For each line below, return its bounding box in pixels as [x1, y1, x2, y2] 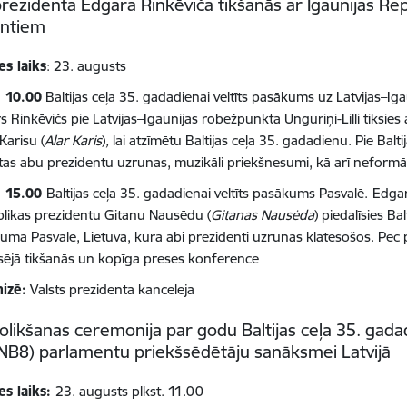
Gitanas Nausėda [211, 206, 315, 224]
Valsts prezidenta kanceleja [26, 281, 195, 299]
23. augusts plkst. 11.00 [55, 382, 204, 401]
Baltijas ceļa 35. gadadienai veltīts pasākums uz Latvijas [42, 88, 382, 106]
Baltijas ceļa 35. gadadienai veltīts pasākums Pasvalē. [46, 184, 369, 203]
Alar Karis [45, 132, 103, 150]
